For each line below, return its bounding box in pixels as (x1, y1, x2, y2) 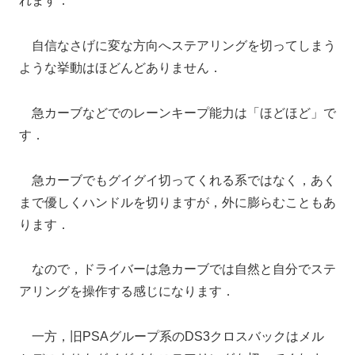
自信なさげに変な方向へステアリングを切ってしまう (19, 39, 336, 53)
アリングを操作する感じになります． (19, 284, 235, 299)
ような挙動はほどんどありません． (19, 61, 222, 75)
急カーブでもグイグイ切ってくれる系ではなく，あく (19, 173, 336, 187)
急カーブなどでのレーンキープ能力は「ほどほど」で (19, 105, 336, 120)
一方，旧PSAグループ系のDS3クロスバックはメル (19, 330, 324, 344)
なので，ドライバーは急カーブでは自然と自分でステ (19, 262, 336, 277)
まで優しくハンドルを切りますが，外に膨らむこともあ (19, 195, 336, 209)
